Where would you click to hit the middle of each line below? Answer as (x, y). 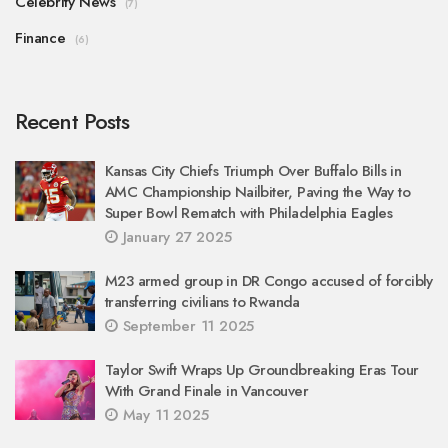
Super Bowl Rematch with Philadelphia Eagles (249, 212)
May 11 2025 (163, 414)
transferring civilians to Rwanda (202, 301)
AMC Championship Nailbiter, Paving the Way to (257, 191)
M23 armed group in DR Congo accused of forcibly (269, 280)
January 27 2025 (174, 236)
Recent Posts (72, 120)
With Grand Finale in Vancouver (206, 390)
